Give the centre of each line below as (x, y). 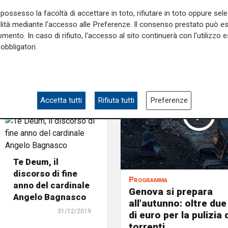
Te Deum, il (36, 162)
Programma (148, 180)
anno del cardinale (52, 185)
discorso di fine (46, 173)
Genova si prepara (171, 192)
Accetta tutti (61, 101)
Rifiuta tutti (116, 101)
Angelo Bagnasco (50, 197)
